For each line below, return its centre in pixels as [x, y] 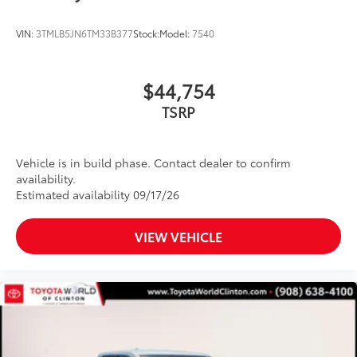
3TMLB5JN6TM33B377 [84, 33]
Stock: [146, 33]
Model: [176, 33]
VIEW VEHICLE [178, 237]
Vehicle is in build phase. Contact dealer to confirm [153, 163]
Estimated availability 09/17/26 [98, 195]
